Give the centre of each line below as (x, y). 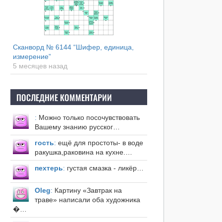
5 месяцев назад (40, 66)
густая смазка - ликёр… (104, 168)
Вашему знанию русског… (77, 127)
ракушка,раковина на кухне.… (83, 152)
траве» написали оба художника (87, 200)
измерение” (32, 57)
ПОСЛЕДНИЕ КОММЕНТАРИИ (64, 98)
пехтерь (49, 168)
